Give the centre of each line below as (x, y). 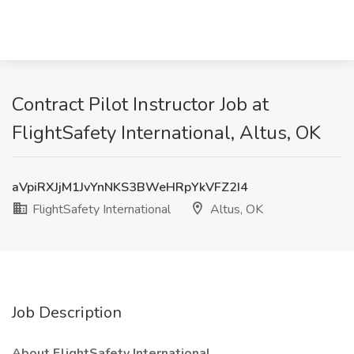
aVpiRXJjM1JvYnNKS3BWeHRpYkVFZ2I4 (130, 187)
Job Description (67, 313)
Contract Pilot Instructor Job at (140, 104)
